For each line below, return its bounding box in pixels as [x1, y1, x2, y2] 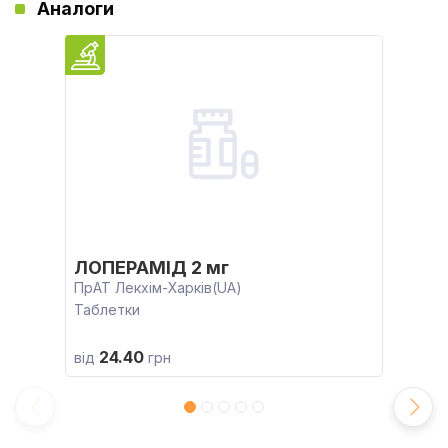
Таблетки [74, 301, 140, 318]
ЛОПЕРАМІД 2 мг [74, 257, 229, 278]
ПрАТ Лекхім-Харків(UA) [74, 279, 242, 296]
